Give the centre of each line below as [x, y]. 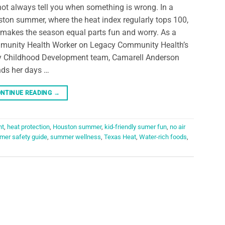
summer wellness [76, 137]
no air [178, 127]
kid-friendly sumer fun [136, 127]
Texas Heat [120, 137]
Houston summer [77, 127]
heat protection [28, 127]
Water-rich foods [163, 137]
